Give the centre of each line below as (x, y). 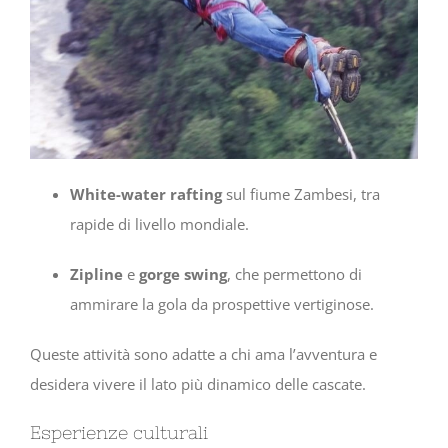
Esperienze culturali (119, 433)
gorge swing (183, 274)
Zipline (96, 274)
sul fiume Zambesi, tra (301, 194)
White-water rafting (146, 194)
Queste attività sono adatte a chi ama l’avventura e (203, 354)
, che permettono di (294, 274)
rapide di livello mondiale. (159, 224)
